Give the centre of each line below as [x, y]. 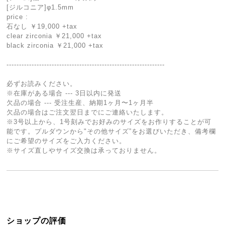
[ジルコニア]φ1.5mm [40, 7]
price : [18, 17]
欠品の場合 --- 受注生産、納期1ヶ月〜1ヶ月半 [80, 102]
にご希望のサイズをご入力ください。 [67, 141]
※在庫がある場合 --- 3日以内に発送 [64, 93]
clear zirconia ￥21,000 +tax [54, 36]
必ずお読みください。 [42, 83]
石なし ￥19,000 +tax [42, 26]
